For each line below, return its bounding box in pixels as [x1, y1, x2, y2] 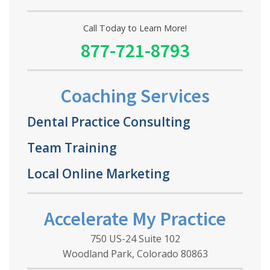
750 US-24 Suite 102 [90, 231, 180, 245]
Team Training [27, 138, 117, 156]
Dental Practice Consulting [27, 112, 190, 130]
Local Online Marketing [27, 164, 170, 182]
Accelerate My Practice [44, 206, 226, 231]
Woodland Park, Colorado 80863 [62, 246, 208, 260]
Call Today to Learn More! [83, 22, 187, 34]
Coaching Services [60, 83, 210, 108]
